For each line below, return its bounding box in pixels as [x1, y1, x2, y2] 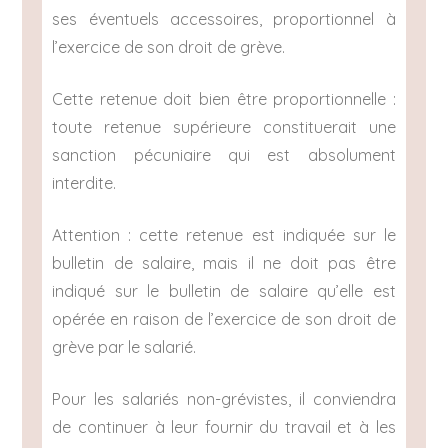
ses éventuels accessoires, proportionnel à [52, 9, 396, 30]
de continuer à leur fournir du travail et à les [52, 417, 396, 438]
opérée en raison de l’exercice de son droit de [52, 309, 396, 330]
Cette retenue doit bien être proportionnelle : [52, 89, 396, 110]
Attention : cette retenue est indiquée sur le [52, 225, 396, 246]
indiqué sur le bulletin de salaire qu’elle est [52, 281, 396, 302]
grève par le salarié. [52, 337, 197, 358]
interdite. [52, 173, 117, 194]
